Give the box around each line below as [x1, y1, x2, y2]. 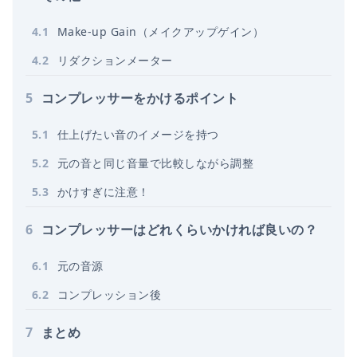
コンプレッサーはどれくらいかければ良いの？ [41, 221, 318, 238]
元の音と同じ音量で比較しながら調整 [57, 155, 254, 171]
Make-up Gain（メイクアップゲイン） [57, 24, 265, 39]
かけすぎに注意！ [57, 184, 150, 199]
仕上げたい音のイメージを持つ [57, 127, 219, 142]
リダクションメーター [57, 53, 173, 68]
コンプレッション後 [57, 287, 162, 302]
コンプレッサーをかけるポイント [41, 89, 239, 107]
